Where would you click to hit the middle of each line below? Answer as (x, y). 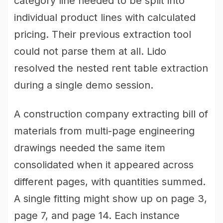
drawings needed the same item (90, 148)
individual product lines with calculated (105, 17)
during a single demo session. (84, 85)
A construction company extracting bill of (111, 114)
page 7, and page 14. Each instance (97, 216)
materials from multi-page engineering (104, 131)
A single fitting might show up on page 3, (111, 199)
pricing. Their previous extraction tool (103, 34)
